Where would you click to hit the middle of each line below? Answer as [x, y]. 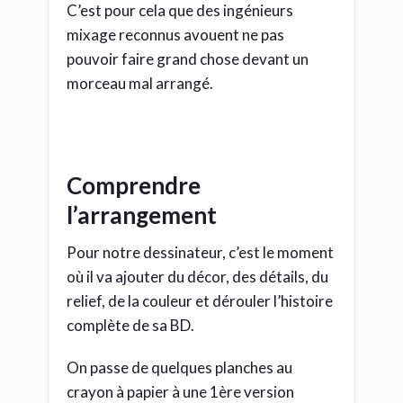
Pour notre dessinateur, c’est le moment [200, 252]
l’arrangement [142, 215]
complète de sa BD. [130, 325]
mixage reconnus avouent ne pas [175, 34]
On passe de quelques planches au [179, 367]
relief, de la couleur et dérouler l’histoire [200, 300]
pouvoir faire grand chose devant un [188, 58]
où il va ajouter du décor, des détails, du [197, 276]
